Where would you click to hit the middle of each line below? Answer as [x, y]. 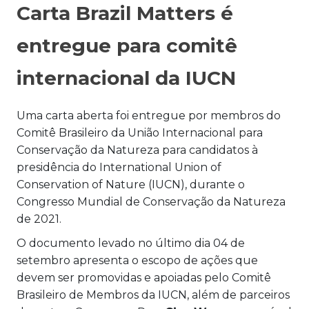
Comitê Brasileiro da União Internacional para [140, 133]
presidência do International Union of [119, 168]
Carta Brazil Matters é [125, 13]
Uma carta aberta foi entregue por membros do [149, 116]
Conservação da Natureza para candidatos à [137, 150]
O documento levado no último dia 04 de [131, 243]
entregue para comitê [127, 46]
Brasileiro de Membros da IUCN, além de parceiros [153, 295]
